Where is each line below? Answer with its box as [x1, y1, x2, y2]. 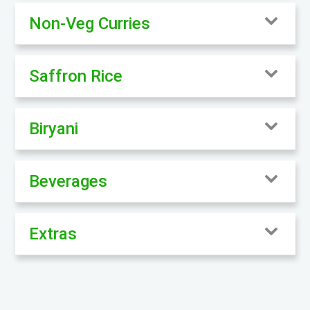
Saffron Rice [28, 66, 122, 86]
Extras [28, 224, 77, 244]
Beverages [28, 171, 107, 191]
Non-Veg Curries [28, 13, 150, 33]
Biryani [28, 118, 78, 138]
